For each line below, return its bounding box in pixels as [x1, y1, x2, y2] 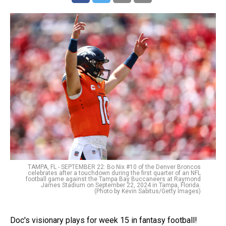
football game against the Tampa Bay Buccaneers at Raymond [26, 176, 201, 183]
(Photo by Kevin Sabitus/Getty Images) [94, 188, 201, 195]
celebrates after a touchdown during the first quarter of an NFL [28, 169, 201, 177]
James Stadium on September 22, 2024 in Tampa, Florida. [41, 182, 201, 189]
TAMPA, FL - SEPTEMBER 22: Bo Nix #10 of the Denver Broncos [28, 163, 201, 171]
